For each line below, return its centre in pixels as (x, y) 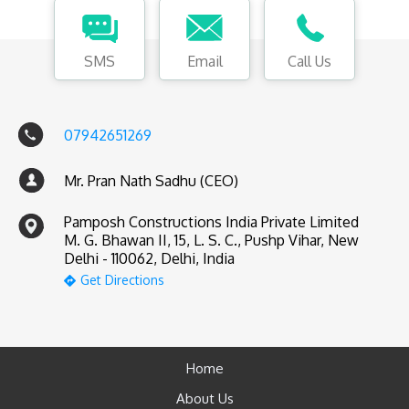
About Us (204, 399)
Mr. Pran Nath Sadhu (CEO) (151, 181)
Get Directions (122, 280)
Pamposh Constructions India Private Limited (211, 222)
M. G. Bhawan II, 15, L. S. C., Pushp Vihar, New (211, 240)
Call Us (309, 61)
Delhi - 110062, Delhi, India (149, 258)
